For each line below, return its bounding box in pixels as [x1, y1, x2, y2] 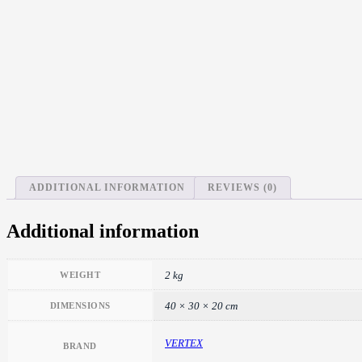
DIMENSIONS [49, 300, 111, 310]
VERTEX [165, 336, 203, 349]
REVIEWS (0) [208, 182, 277, 193]
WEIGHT [60, 269, 100, 280]
